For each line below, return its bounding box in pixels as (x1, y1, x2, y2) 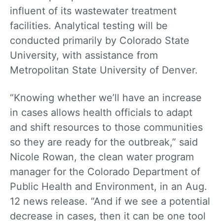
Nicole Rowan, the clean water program (10, 151, 194, 163)
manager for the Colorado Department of (10, 166, 200, 178)
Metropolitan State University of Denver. (10, 64, 201, 76)
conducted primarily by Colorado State (10, 35, 189, 47)
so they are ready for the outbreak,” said (10, 136, 198, 148)
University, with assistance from (10, 49, 158, 62)
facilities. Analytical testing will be (10, 20, 168, 32)
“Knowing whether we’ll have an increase (10, 92, 202, 104)
